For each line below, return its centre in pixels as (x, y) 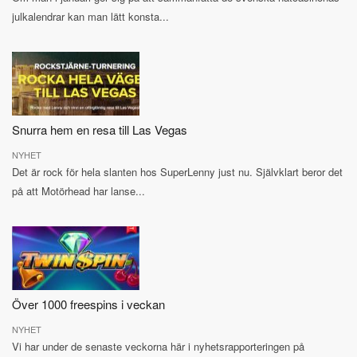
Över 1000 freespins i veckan (88, 304)
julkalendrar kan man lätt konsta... (90, 17)
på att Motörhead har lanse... (78, 191)
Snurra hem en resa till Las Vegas (100, 130)
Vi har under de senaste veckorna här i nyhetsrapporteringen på (158, 347)
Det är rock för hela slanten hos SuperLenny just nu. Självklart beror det (177, 172)
